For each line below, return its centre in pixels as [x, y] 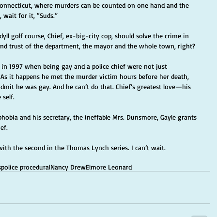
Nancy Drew [68, 167]
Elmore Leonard [109, 167]
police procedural [26, 167]
